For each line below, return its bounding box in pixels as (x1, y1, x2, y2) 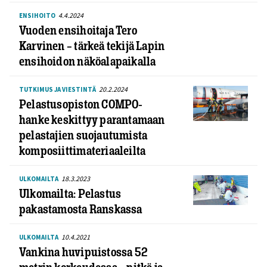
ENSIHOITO (19, 11, 55, 20)
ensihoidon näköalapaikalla (19, 53, 156, 69)
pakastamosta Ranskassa (19, 201, 142, 216)
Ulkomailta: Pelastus (19, 185, 122, 201)
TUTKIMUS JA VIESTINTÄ (19, 85, 96, 94)
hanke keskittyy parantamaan (19, 111, 165, 127)
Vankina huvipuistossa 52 (19, 244, 148, 260)
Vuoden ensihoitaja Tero (19, 22, 137, 38)
